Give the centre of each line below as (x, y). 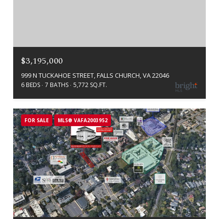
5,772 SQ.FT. (90, 85)
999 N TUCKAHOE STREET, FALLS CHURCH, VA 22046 (95, 76)
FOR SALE (37, 120)
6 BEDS (31, 85)
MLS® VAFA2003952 (83, 120)
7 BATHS (57, 85)
